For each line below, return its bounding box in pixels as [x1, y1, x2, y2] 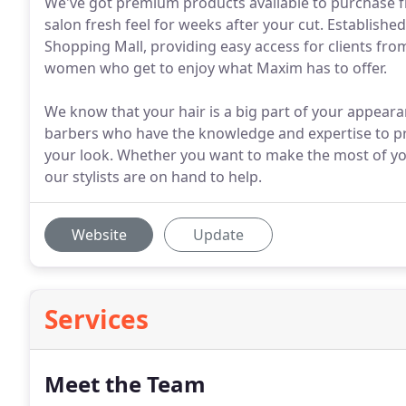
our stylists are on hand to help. [44, 167, 262, 187]
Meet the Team [44, 369, 206, 399]
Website [71, 225, 127, 245]
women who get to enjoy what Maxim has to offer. [44, 58, 387, 78]
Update [193, 225, 244, 245]
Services [44, 302, 149, 336]
